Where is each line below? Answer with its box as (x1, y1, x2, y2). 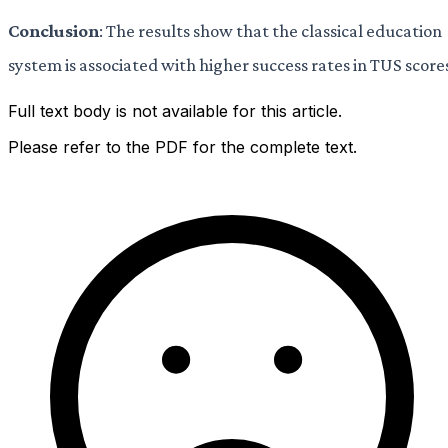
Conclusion (8, 20, 99, 42)
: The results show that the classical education (99, 20, 442, 42)
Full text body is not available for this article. (8, 100, 342, 121)
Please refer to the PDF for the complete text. (8, 136, 357, 157)
